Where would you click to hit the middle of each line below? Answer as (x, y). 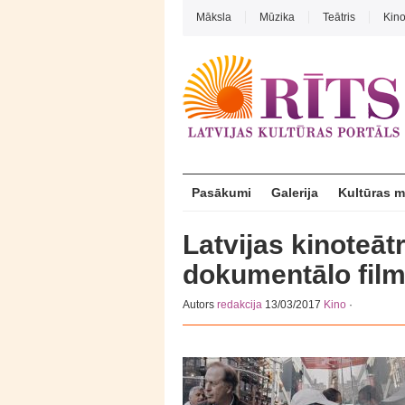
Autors (200, 305)
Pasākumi (221, 193)
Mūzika (277, 17)
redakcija (240, 305)
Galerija (295, 193)
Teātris (339, 17)
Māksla (214, 17)
